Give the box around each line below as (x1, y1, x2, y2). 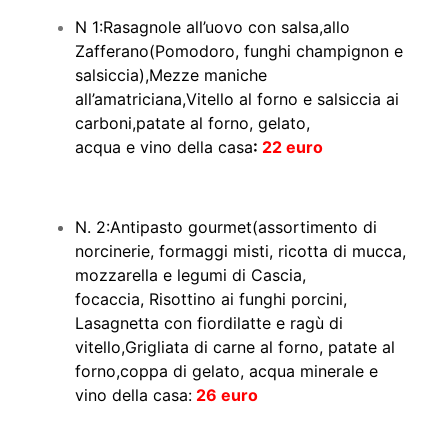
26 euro (192, 385, 262, 406)
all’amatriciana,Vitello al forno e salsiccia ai (75, 89, 399, 110)
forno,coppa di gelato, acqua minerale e (75, 361, 378, 382)
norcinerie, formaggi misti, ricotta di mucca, (75, 241, 406, 262)
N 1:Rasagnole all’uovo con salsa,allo (75, 17, 350, 38)
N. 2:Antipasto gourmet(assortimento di (75, 217, 377, 238)
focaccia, (75, 289, 149, 310)
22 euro (258, 137, 327, 158)
